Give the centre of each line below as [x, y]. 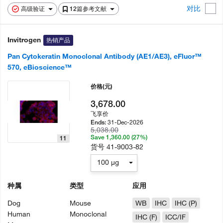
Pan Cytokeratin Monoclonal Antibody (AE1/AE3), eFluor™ [105, 56]
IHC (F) [146, 217]
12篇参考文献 [89, 9]
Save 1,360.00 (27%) [119, 137]
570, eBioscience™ [40, 67]
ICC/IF [175, 217]
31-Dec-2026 [126, 122]
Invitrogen [24, 40]
